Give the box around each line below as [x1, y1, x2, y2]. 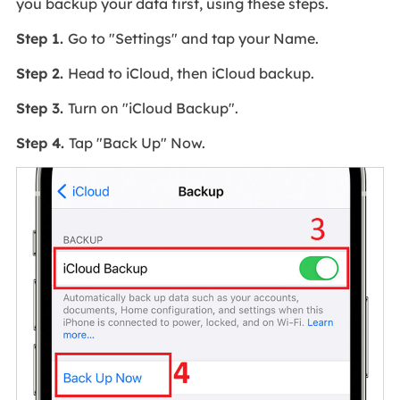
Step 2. [15, 64, 68, 83]
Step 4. [15, 134, 69, 153]
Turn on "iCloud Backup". [67, 99, 238, 118]
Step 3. [15, 99, 68, 118]
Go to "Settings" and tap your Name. [67, 29, 319, 48]
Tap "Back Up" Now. [68, 134, 205, 153]
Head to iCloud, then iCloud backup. [67, 64, 314, 83]
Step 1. [15, 29, 68, 48]
